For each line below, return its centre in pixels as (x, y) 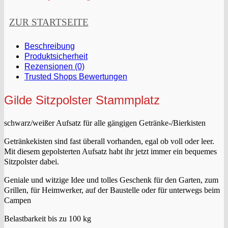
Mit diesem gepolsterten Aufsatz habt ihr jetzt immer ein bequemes (110, 152)
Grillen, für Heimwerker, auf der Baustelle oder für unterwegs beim (112, 190)
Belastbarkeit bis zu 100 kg (48, 219)
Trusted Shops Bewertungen (76, 77)
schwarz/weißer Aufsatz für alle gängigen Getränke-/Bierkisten (105, 123)
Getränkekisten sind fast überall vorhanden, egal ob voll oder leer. (109, 141)
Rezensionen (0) (54, 67)
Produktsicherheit (56, 56)
